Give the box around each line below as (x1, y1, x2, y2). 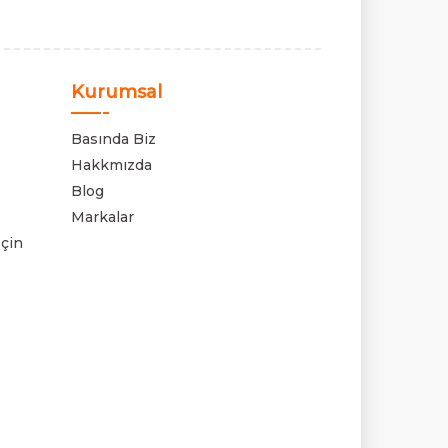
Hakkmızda (71, 156, 152, 174)
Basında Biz (71, 130, 156, 148)
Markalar (71, 208, 134, 226)
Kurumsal (71, 81, 162, 103)
